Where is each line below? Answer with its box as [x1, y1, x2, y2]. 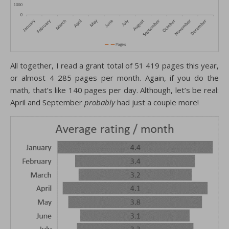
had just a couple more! [115, 97, 199, 108]
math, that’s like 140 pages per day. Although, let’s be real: [10, 85, 219, 96]
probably [84, 97, 115, 108]
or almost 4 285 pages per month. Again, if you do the [10, 73, 219, 83]
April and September [10, 97, 84, 108]
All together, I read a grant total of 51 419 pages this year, [10, 60, 219, 71]
